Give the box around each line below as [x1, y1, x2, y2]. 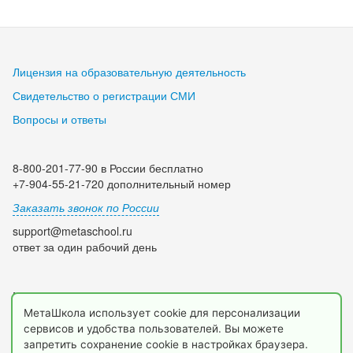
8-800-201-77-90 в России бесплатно [13, 160, 203, 176]
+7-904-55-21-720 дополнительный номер [13, 176, 231, 192]
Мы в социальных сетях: [13, 288, 139, 304]
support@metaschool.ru [13, 223, 132, 240]
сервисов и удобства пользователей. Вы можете [24, 322, 284, 335]
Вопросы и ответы [13, 111, 106, 128]
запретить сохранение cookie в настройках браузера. [24, 338, 308, 351]
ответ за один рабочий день [13, 239, 157, 255]
